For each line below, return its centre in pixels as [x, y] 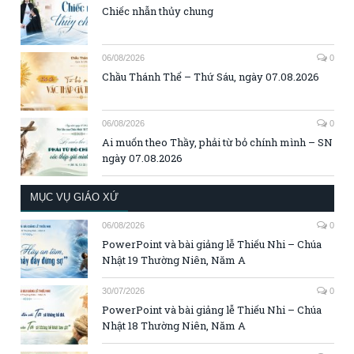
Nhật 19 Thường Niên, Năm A [174, 260]
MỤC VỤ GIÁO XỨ [74, 198]
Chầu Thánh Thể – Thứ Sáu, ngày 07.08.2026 [211, 76]
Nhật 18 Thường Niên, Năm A [174, 326]
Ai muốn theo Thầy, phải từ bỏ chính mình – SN [217, 143]
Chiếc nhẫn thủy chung [158, 11]
